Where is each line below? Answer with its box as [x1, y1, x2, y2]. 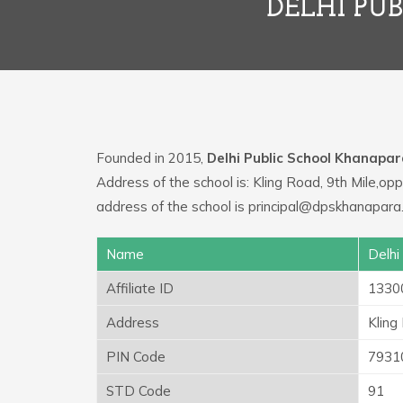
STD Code [106, 381, 171, 399]
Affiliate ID [106, 279, 174, 297]
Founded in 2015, [96, 148, 207, 166]
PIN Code [106, 347, 166, 365]
